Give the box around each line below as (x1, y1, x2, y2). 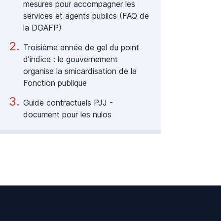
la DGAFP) (23, 23, 62, 33)
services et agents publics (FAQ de (23, 11, 149, 21)
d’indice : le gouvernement (23, 54, 118, 64)
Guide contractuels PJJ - (23, 98, 113, 108)
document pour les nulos (23, 110, 112, 119)
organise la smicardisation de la (23, 66, 137, 76)
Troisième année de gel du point (23, 42, 140, 52)
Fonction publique (23, 78, 87, 88)
